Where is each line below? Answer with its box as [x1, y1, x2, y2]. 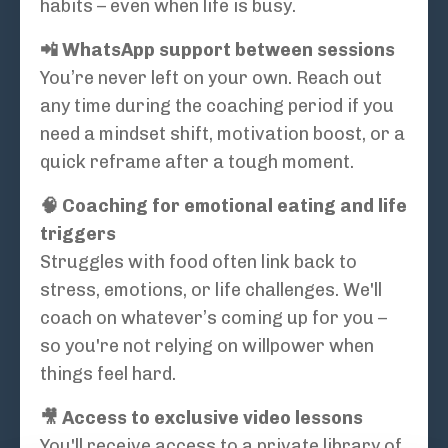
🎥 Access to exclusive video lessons [40, 407, 363, 430]
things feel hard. [40, 363, 176, 386]
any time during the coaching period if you [40, 95, 394, 118]
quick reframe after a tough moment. [40, 151, 354, 174]
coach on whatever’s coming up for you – [40, 307, 387, 330]
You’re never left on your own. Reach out [40, 67, 382, 90]
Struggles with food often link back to [40, 251, 357, 274]
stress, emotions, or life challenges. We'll [40, 279, 382, 302]
